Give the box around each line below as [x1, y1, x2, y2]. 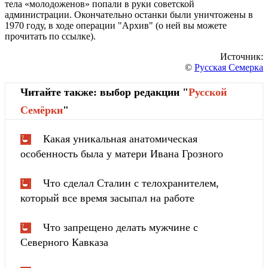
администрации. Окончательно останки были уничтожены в [5, 9, 253, 20]
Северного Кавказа [20, 236, 108, 248]
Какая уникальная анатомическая [43, 132, 197, 145]
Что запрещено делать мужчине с [43, 221, 198, 233]
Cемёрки [20, 103, 63, 116]
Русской [188, 86, 227, 98]
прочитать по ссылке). [5, 31, 96, 41]
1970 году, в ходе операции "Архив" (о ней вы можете [5, 20, 227, 31]
